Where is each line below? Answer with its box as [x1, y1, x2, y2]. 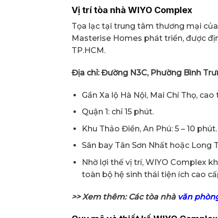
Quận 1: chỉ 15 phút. [81, 107, 154, 117]
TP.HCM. [72, 45, 106, 55]
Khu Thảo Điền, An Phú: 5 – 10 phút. [81, 124, 217, 133]
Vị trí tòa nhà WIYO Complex [72, 4, 192, 15]
